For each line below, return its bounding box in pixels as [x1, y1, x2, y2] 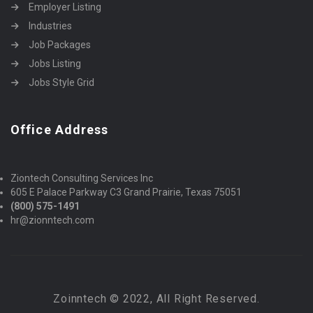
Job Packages [29, 38, 91, 50]
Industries [29, 20, 72, 31]
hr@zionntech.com [10, 214, 94, 226]
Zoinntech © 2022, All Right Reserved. [53, 291, 260, 305]
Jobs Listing [29, 57, 81, 69]
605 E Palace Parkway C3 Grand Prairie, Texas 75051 [10, 186, 242, 198]
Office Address [10, 122, 109, 137]
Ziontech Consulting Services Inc [10, 172, 153, 184]
